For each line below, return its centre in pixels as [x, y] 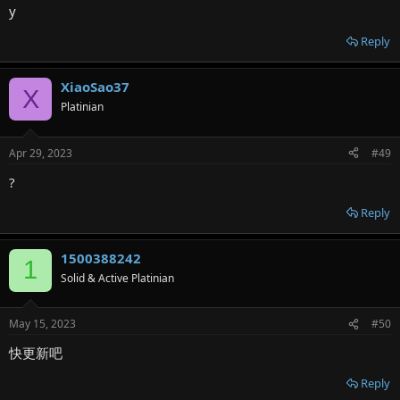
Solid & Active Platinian [117, 278]
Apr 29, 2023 [41, 153]
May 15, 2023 [42, 324]
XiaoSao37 [95, 87]
